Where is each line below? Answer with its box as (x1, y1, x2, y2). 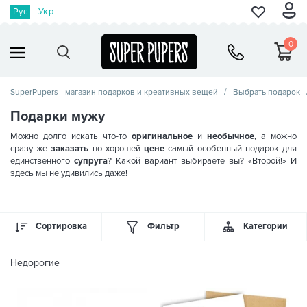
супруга (74, 155, 108, 167)
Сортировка (35, 221, 87, 232)
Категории (243, 221, 288, 232)
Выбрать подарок (233, 86, 300, 97)
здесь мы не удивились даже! (10, 167, 127, 179)
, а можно (254, 130, 297, 142)
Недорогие (10, 256, 60, 269)
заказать (51, 143, 89, 154)
